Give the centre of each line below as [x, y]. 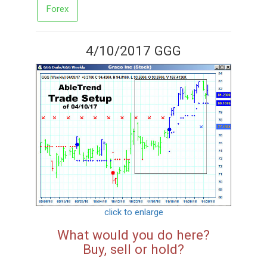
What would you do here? [133, 235]
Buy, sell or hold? [133, 249]
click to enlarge [133, 212]
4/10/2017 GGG [133, 51]
